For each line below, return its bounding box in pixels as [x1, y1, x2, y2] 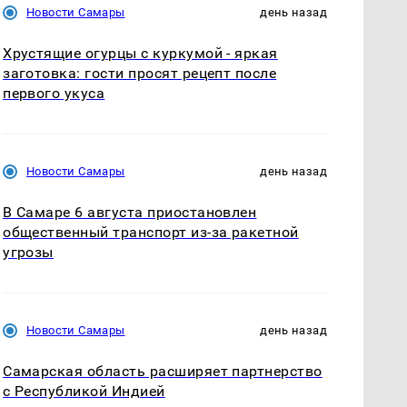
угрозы [3, 243, 54, 262]
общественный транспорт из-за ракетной [3, 223, 299, 242]
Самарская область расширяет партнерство [3, 362, 323, 381]
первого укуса [3, 84, 105, 103]
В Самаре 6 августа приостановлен [3, 203, 257, 222]
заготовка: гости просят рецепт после [3, 65, 277, 83]
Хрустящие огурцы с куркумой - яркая [3, 45, 278, 63]
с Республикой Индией [3, 382, 165, 401]
